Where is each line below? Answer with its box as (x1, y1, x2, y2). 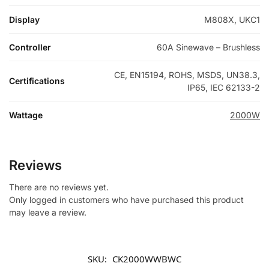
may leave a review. (9, 207, 86, 218)
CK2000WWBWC (112, 253, 181, 265)
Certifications (9, 76, 65, 86)
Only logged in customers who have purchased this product (9, 195, 244, 205)
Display (9, 14, 40, 25)
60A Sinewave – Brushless (157, 42, 260, 53)
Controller (9, 42, 51, 53)
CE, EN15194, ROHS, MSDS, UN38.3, (114, 70, 260, 80)
